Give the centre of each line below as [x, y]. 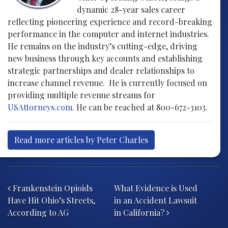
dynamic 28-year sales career [131, 9]
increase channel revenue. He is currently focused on [107, 82]
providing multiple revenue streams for [81, 95]
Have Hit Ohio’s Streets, [51, 200]
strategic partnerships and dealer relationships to [101, 70]
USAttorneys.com [40, 107]
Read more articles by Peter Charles [81, 139]
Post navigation [66, 174]
